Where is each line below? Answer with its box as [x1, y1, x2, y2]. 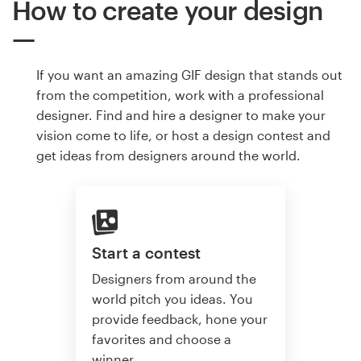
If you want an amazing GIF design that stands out [36, 67, 342, 83]
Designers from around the [92, 271, 256, 287]
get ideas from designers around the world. [36, 147, 301, 164]
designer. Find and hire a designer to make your [36, 107, 326, 123]
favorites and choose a [92, 331, 231, 347]
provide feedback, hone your [92, 311, 268, 327]
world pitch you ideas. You [92, 291, 253, 307]
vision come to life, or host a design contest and [36, 127, 330, 143]
